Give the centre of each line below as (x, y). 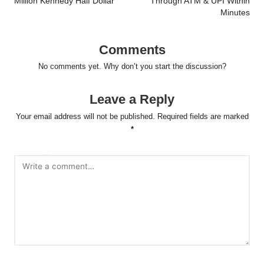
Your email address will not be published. (85, 117)
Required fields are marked (203, 117)
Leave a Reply (132, 100)
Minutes (235, 12)
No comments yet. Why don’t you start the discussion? (132, 67)
